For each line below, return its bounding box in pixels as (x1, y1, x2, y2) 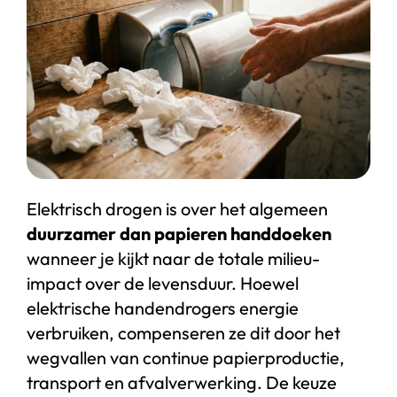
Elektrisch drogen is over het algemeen (26, 197, 328, 220)
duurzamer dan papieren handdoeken (26, 222, 331, 245)
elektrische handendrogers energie (26, 296, 299, 319)
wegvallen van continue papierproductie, (26, 346, 345, 369)
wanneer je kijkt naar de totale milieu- (26, 246, 320, 269)
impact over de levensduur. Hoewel (26, 271, 299, 294)
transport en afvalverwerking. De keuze (26, 370, 337, 393)
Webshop (242, 48, 302, 66)
